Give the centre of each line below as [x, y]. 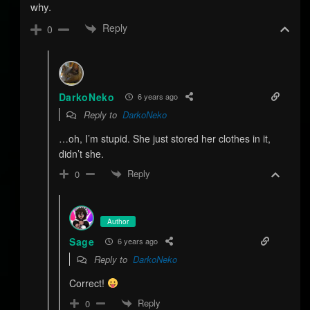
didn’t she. [81, 153]
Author [118, 221]
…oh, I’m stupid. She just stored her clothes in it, [164, 138]
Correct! [88, 283]
